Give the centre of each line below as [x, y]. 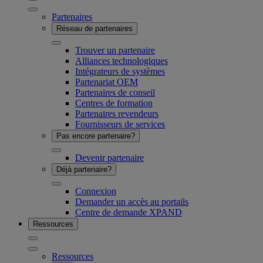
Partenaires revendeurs [117, 113]
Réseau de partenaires [95, 28]
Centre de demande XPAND [129, 212]
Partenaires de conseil [115, 92]
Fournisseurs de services [120, 124]
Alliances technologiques [122, 60]
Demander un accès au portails [132, 201]
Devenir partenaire [109, 157]
